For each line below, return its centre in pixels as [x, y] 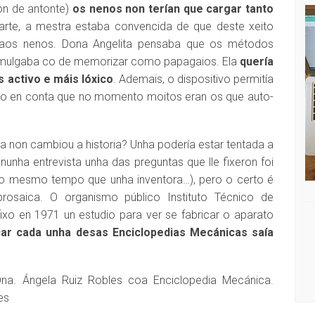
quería [257, 62]
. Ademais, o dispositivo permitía [193, 79]
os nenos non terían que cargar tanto [173, 9]
